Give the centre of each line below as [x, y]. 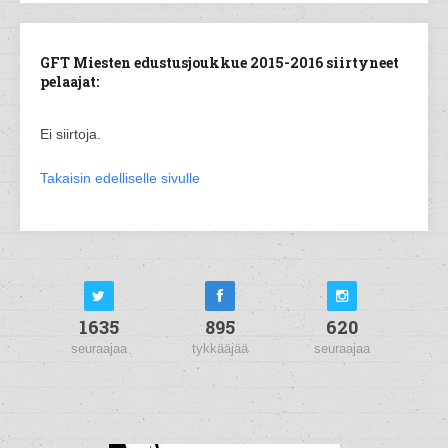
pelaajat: [69, 81]
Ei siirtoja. [70, 134]
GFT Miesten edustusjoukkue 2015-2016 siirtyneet [219, 62]
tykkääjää [220, 348]
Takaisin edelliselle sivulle [120, 178]
